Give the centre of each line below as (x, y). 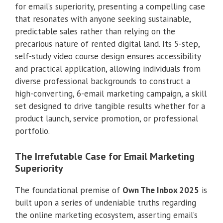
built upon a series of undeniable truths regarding (106, 202)
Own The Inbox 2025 (161, 190)
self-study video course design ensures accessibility (108, 56)
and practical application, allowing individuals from (108, 69)
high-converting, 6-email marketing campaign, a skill (111, 94)
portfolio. (32, 131)
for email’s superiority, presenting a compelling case (110, 7)
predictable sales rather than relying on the (95, 32)
